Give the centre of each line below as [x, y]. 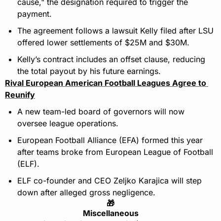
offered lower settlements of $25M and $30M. [103, 43]
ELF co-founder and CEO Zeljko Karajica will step [110, 181]
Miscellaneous [110, 213]
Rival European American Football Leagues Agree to [106, 83]
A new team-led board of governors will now [101, 112]
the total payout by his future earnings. [89, 71]
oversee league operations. [68, 124]
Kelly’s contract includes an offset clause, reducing [111, 59]
